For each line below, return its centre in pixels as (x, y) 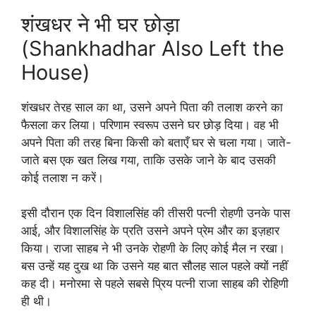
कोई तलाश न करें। (62, 177)
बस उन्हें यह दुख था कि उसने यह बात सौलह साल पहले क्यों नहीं (154, 266)
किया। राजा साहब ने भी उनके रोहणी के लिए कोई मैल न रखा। (153, 248)
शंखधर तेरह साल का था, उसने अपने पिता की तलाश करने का (152, 107)
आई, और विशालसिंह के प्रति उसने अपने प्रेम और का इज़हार (150, 231)
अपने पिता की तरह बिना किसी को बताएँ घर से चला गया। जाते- (156, 142)
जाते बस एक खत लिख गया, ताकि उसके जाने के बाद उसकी (148, 160)
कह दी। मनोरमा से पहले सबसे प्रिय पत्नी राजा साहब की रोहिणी (155, 284)
